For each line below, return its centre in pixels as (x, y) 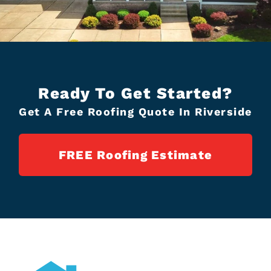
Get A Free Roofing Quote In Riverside (135, 111)
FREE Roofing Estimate (135, 155)
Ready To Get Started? (135, 93)
